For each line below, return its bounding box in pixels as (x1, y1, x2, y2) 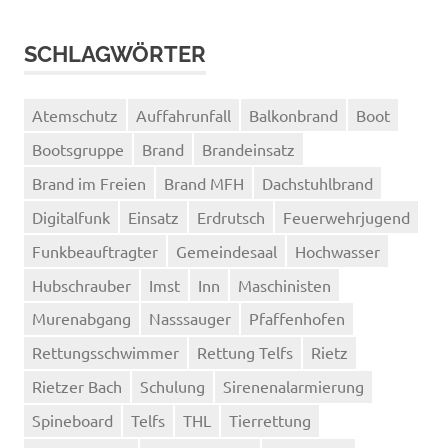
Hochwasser (295, 240, 380, 261)
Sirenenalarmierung (223, 376, 364, 397)
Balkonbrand (249, 104, 338, 125)
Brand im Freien (32, 172, 146, 193)
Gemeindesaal (176, 240, 277, 261)
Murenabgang (32, 308, 131, 329)
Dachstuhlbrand (262, 172, 373, 193)
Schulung (140, 376, 205, 397)
